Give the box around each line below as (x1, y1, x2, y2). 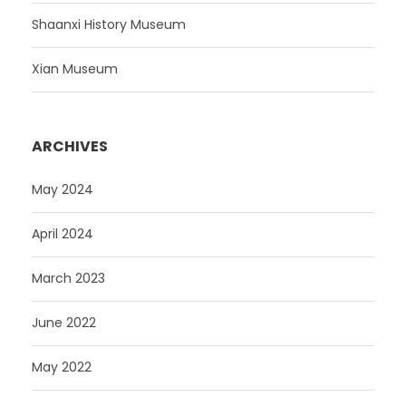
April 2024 (32, 224, 93, 243)
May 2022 (32, 357, 92, 376)
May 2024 (32, 179, 93, 198)
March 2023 (32, 268, 105, 287)
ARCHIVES (32, 135, 108, 157)
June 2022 (32, 313, 96, 332)
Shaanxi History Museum (32, 14, 186, 34)
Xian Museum (32, 59, 118, 78)
